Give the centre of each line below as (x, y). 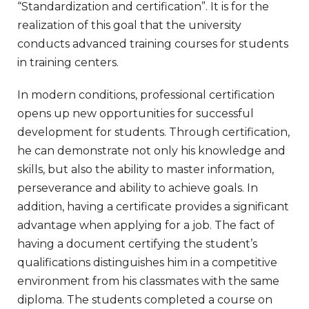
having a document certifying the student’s (137, 243)
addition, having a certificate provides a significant (153, 206)
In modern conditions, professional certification (146, 94)
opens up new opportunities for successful (136, 113)
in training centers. (68, 62)
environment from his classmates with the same (148, 281)
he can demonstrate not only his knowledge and (151, 150)
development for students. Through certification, (153, 132)
